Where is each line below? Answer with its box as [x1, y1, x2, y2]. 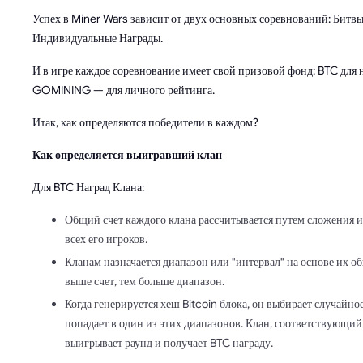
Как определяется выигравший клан [32, 147, 222, 163]
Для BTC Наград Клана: [32, 180, 144, 195]
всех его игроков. [65, 232, 147, 247]
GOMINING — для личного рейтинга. [32, 83, 215, 98]
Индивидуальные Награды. [32, 31, 163, 46]
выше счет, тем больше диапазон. [65, 274, 224, 289]
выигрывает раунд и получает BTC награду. [65, 335, 273, 351]
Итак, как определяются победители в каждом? [32, 115, 258, 130]
